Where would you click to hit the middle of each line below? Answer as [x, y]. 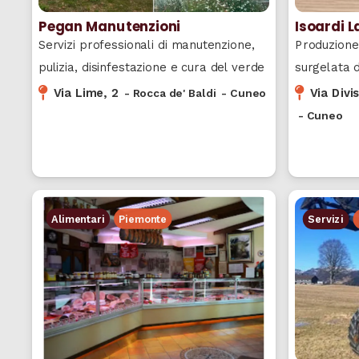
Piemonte [143, 218]
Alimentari [78, 218]
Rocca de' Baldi [174, 93]
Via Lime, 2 [86, 93]
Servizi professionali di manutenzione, [146, 44]
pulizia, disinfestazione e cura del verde [151, 67]
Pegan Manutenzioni [109, 26]
